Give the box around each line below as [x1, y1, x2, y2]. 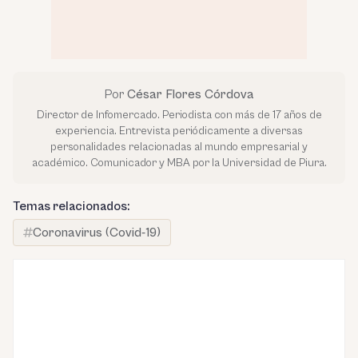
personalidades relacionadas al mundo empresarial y [50, 140, 308, 153]
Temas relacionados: [13, 198, 129, 213]
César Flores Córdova [126, 86, 254, 101]
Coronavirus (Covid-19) [33, 225, 161, 240]
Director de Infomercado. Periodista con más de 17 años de [36, 108, 322, 121]
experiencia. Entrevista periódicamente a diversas [55, 124, 303, 137]
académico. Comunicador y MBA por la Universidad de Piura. [31, 156, 327, 169]
